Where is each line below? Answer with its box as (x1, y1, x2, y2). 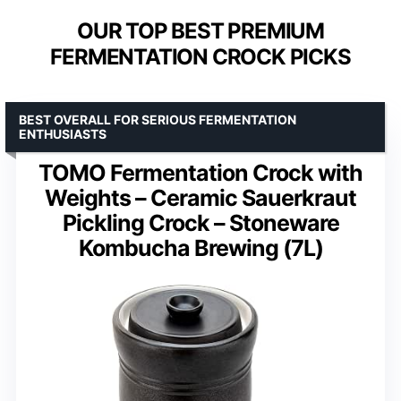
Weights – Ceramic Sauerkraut (45, 183, 356, 211)
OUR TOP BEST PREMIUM (76, 17, 324, 44)
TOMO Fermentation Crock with (38, 158, 363, 186)
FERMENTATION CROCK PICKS (50, 43, 351, 70)
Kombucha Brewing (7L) (78, 234, 323, 261)
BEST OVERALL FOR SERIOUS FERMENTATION (19, 111, 296, 127)
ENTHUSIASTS (19, 125, 107, 141)
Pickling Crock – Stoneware (62, 209, 339, 236)
